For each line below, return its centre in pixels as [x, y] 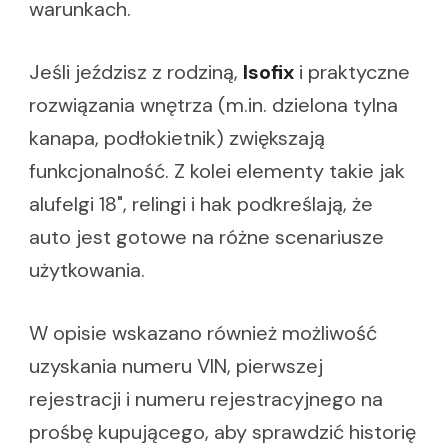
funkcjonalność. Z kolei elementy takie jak [217, 171]
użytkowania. [87, 270]
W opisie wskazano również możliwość [203, 333]
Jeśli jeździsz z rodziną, [136, 72]
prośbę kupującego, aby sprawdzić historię [222, 432]
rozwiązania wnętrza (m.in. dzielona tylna [213, 105]
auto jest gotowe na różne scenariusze [206, 237]
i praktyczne [352, 72]
